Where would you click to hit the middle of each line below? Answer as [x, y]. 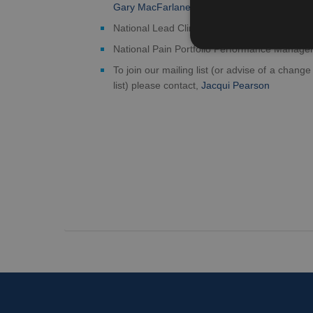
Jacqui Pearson [235, 85]
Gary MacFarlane [152, 7]
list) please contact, [157, 85]
